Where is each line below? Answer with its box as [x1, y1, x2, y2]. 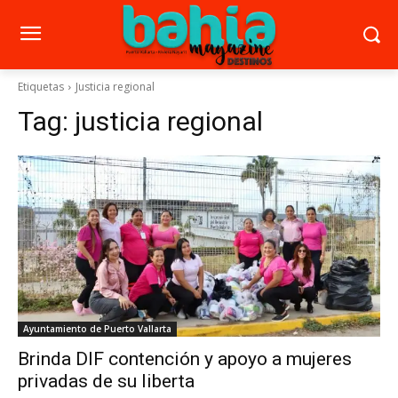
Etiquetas [18, 78, 64, 94]
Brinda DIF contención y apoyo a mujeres [18, 347, 352, 370]
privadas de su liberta [18, 370, 195, 392]
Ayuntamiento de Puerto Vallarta [23, 322, 171, 335]
